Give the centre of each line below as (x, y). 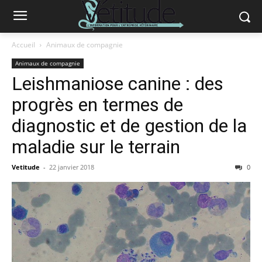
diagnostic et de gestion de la (129, 126)
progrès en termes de (97, 105)
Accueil (23, 45)
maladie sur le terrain (96, 147)
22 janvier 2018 (72, 167)
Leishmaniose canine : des (118, 84)
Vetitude (26, 167)
